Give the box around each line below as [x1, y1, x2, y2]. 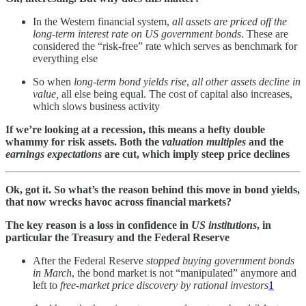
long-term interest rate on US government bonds [33, 27, 241, 40]
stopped [146, 254, 180, 266]
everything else [33, 52, 98, 64]
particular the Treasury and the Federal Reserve [5, 231, 229, 243]
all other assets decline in [192, 75, 301, 87]
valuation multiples [162, 135, 246, 148]
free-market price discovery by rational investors [60, 279, 268, 291]
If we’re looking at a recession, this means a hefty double [5, 123, 265, 135]
